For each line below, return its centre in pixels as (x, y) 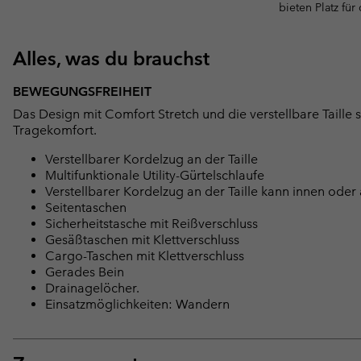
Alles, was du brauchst (111, 59)
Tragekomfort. (55, 131)
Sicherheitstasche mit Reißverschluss (151, 224)
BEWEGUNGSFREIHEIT (82, 92)
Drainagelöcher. (92, 288)
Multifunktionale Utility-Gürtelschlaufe (155, 176)
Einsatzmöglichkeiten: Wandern (137, 305)
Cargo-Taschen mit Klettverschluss (145, 256)
